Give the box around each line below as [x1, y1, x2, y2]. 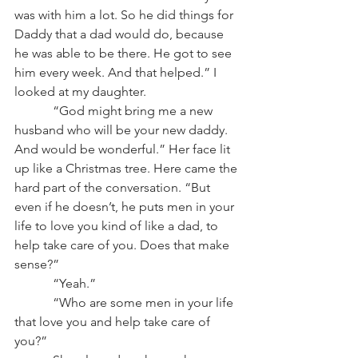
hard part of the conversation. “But [14, 180, 213, 195]
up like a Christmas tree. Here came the [14, 161, 241, 176]
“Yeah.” [14, 276, 96, 291]
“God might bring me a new [14, 103, 216, 118]
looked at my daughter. [14, 84, 146, 99]
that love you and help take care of [14, 314, 213, 329]
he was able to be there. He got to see [14, 46, 235, 61]
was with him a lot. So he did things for [14, 7, 237, 22]
